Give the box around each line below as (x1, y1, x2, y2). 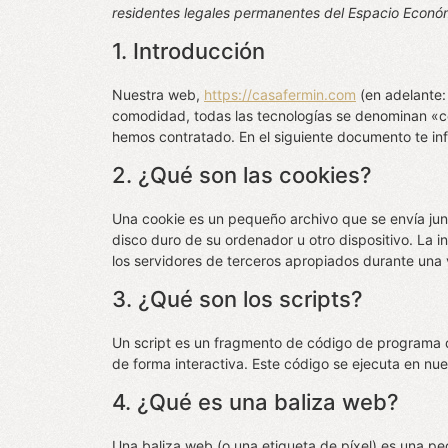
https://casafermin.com (204, 86, 356, 103)
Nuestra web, (112, 86, 204, 103)
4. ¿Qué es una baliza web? (112, 389, 399, 415)
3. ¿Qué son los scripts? (112, 286, 363, 312)
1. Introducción (112, 38, 265, 64)
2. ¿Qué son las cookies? (112, 162, 372, 188)
